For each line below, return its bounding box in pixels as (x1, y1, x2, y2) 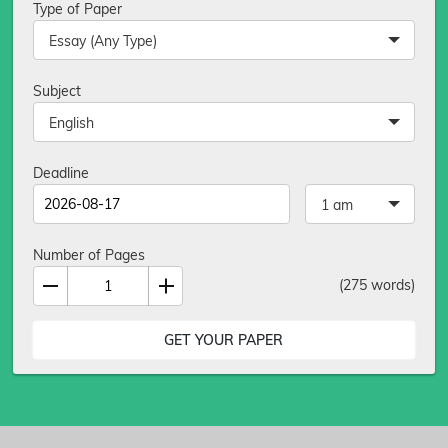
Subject (33, 81, 82, 100)
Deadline (33, 163, 90, 182)
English (49, 113, 95, 132)
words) (366, 276, 415, 294)
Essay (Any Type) (49, 31, 158, 50)
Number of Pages (33, 245, 146, 264)
